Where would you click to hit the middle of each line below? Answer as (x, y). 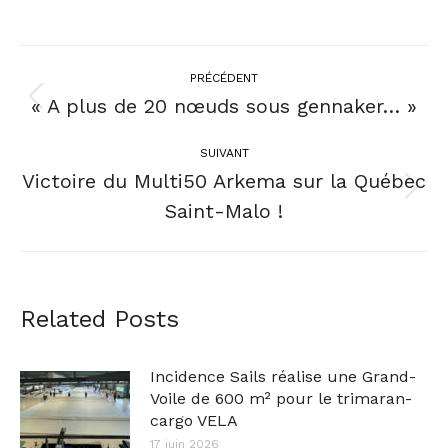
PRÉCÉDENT (224, 78)
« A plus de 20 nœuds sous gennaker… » (224, 106)
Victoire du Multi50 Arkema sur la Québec (224, 181)
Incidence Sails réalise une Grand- (283, 376)
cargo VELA (194, 420)
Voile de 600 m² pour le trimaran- (281, 398)
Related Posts (99, 319)
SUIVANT (224, 153)
